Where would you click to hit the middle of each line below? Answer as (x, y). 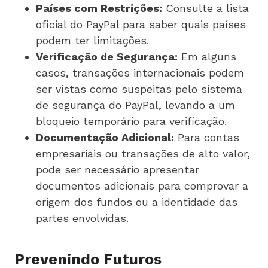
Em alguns (207, 56)
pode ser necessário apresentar (118, 169)
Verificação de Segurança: (107, 56)
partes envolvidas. (82, 218)
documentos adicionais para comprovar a (142, 185)
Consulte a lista (205, 8)
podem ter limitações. (92, 40)
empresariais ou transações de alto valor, (143, 153)
